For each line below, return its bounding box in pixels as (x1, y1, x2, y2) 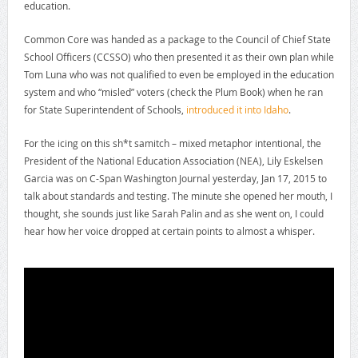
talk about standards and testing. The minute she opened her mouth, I (23, 189, 332, 203)
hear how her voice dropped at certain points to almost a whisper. (23, 225, 315, 238)
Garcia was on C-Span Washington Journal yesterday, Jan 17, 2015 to (23, 172, 327, 185)
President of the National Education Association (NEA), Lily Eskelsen (23, 154, 323, 168)
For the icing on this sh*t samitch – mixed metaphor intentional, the (23, 137, 321, 150)
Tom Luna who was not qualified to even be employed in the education (23, 68, 334, 82)
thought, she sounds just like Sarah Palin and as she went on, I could (23, 207, 324, 221)
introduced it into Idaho (185, 103, 288, 117)
